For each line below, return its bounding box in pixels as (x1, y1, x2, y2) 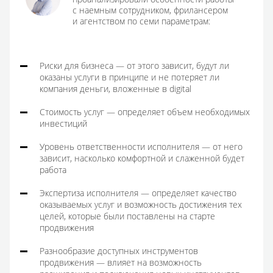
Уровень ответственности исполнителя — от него (40, 141, 243, 152)
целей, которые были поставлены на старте (40, 210, 215, 222)
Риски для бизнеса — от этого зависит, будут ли (40, 60, 229, 71)
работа (40, 164, 66, 175)
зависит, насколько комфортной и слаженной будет (40, 152, 244, 164)
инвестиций (40, 118, 87, 129)
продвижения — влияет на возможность (40, 257, 202, 268)
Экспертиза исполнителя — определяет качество (40, 187, 236, 199)
